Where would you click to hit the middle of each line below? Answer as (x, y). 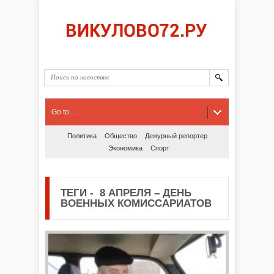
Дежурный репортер (176, 136)
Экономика (125, 148)
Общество (120, 136)
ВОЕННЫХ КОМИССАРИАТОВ (136, 203)
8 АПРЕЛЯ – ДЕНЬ (143, 193)
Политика (82, 136)
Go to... (63, 112)
